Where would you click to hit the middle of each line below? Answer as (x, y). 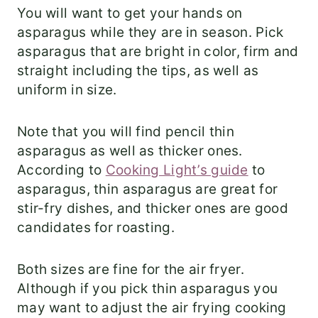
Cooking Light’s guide (177, 170)
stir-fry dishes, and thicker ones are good (153, 209)
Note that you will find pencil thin (126, 132)
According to (61, 170)
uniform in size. (67, 90)
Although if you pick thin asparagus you (148, 289)
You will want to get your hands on (130, 13)
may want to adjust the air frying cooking (152, 308)
